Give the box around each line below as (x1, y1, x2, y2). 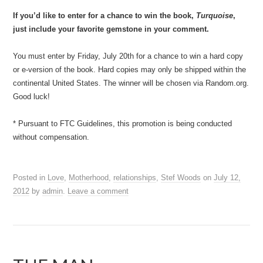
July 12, (214, 173, 241, 182)
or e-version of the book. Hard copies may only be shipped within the (13, 65, 247, 74)
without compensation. (13, 133, 90, 141)
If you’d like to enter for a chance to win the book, (13, 11, 197, 20)
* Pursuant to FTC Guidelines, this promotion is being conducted (13, 119, 232, 128)
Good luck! (13, 92, 50, 101)
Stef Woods (161, 173, 201, 182)
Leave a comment (68, 187, 129, 195)
